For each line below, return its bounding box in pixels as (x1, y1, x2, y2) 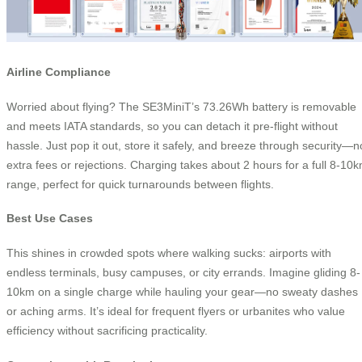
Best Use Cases (6, 212, 93, 225)
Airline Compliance (6, 65, 111, 79)
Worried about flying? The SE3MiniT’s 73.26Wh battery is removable (6, 99, 356, 113)
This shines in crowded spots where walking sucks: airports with (6, 246, 331, 259)
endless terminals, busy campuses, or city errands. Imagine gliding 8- (6, 265, 360, 279)
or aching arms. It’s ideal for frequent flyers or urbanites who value (6, 304, 345, 318)
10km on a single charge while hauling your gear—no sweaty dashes (6, 284, 358, 298)
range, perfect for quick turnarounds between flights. (6, 177, 274, 191)
